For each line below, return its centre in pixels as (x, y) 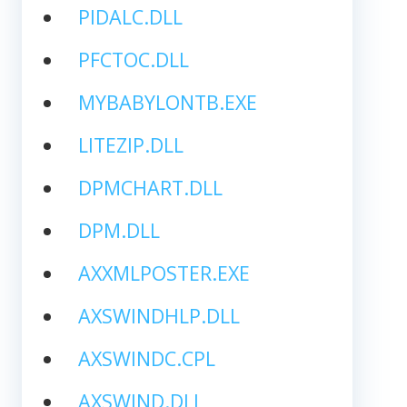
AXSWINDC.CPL (146, 358)
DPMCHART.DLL (150, 187)
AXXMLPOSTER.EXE (164, 273)
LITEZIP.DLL (130, 144)
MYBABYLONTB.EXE (167, 102)
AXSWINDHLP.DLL (159, 315)
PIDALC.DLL (130, 16)
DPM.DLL (119, 230)
